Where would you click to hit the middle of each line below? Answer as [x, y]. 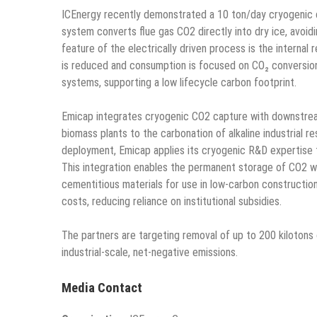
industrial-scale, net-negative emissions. [150, 253]
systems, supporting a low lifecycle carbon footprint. [179, 83]
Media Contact [102, 288]
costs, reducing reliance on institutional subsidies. [172, 202]
